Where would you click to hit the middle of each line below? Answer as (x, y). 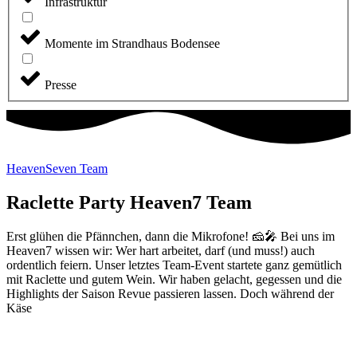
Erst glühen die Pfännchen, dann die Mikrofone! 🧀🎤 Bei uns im (171, 237)
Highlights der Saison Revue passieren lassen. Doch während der (170, 294)
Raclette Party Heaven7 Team (129, 203)
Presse (61, 85)
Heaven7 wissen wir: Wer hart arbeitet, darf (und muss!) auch (161, 251)
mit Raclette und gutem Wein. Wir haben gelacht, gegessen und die (174, 280)
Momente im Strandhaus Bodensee (132, 44)
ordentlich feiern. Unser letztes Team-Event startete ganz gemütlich (174, 265)
